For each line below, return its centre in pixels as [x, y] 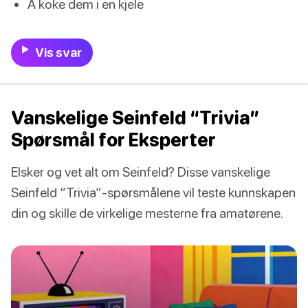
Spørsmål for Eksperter [113, 140]
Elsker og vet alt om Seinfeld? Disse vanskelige [141, 172]
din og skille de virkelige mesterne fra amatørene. [147, 213]
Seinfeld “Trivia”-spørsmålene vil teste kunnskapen [153, 192]
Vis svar [58, 53]
